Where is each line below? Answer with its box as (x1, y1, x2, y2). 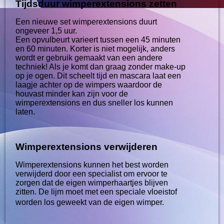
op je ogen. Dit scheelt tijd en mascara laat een (15, 71, 181, 80)
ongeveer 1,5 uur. (15, 26, 77, 35)
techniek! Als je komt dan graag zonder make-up (15, 62, 186, 71)
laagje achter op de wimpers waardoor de (15, 80, 162, 89)
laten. (15, 107, 35, 116)
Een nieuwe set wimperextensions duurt (15, 17, 157, 26)
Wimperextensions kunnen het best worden (15, 160, 169, 169)
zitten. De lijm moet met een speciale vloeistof (15, 187, 177, 196)
